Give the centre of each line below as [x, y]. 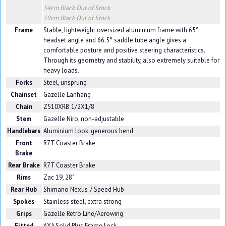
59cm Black [60, 18]
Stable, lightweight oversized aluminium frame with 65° [121, 30]
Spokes [24, 202]
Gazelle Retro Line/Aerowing [83, 214]
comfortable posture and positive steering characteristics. [124, 50]
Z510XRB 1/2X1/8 [69, 107]
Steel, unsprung [65, 83]
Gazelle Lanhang [67, 95]
